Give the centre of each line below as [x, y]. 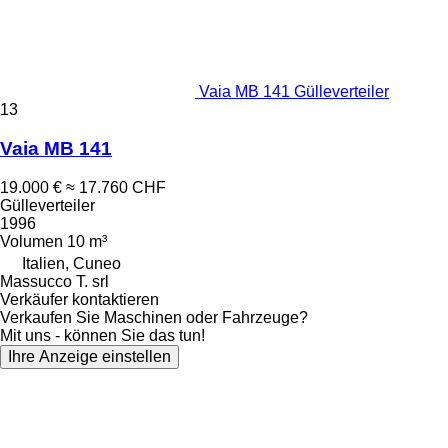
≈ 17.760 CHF [116, 187]
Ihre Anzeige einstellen [89, 356]
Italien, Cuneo [71, 263]
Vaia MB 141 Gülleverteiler [294, 92]
